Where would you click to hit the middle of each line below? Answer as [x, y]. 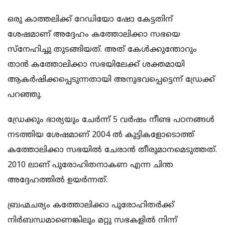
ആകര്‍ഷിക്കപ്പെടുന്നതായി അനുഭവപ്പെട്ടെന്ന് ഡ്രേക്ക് [111, 80]
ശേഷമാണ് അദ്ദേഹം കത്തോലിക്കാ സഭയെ [94, 34]
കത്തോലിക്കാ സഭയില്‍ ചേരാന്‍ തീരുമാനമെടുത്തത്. [112, 150]
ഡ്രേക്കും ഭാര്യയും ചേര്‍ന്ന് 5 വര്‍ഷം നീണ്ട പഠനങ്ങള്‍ [111, 120]
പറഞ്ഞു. [25, 95]
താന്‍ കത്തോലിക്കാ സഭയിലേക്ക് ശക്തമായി [96, 65]
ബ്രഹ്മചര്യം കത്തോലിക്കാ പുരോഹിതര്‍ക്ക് [91, 205]
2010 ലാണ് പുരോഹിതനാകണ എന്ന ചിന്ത [90, 165]
